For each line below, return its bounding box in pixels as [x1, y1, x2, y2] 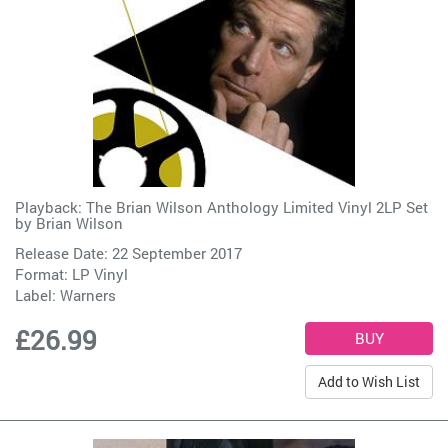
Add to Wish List [318, 372, 420, 392]
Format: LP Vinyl [15, 264, 128, 285]
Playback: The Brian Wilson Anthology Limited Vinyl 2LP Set [15, 197, 428, 218]
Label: [15, 285, 60, 306]
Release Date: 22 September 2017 [15, 243, 242, 264]
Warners [60, 285, 116, 306]
